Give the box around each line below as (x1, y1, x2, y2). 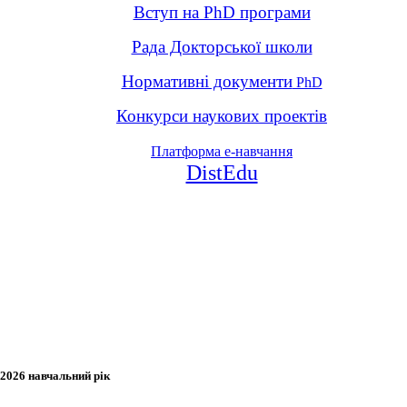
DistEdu (185, 161, 258, 185)
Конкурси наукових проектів (116, 106, 327, 126)
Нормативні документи (121, 72, 293, 92)
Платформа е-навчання (151, 144, 293, 160)
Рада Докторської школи (131, 37, 313, 57)
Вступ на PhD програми (133, 3, 311, 23)
